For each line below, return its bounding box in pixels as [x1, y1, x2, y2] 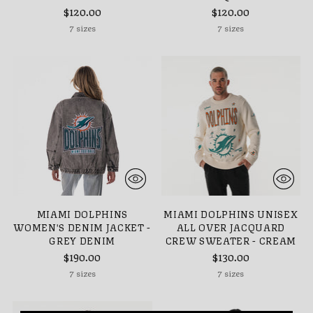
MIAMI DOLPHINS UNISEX [163, 205, 298, 221]
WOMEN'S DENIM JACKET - [13, 219, 152, 234]
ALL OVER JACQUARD [176, 219, 285, 234]
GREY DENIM [49, 232, 116, 247]
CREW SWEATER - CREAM [165, 232, 296, 247]
